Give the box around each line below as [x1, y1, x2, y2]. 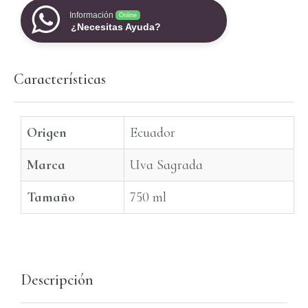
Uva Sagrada [130, 157, 203, 174]
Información [69, 10, 113, 21]
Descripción [21, 270, 93, 289]
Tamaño [27, 189, 75, 206]
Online [119, 12, 137, 19]
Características [14, 70, 106, 89]
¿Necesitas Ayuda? [71, 21, 161, 33]
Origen [27, 124, 67, 142]
